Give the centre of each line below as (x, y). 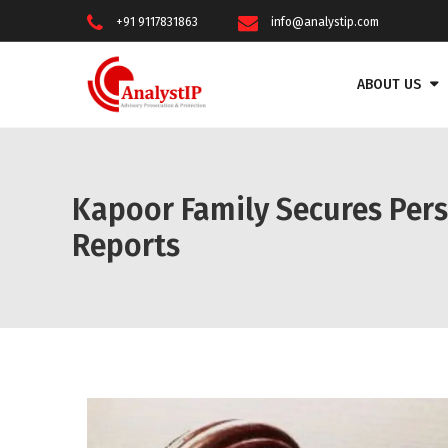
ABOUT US (389, 84)
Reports (126, 246)
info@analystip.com (325, 22)
